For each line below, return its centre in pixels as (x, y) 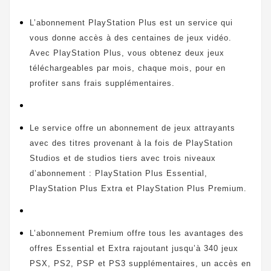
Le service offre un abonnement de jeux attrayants (132, 128)
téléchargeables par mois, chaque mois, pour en (128, 68)
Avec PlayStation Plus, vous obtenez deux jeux (127, 53)
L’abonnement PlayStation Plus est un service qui (131, 22)
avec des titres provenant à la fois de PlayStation (131, 143)
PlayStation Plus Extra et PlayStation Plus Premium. (138, 188)
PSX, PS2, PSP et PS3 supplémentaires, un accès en (140, 263)
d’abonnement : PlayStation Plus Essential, (119, 173)
